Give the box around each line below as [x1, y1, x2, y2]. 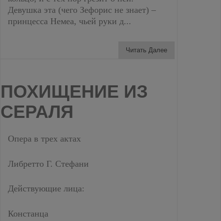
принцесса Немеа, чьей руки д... [8, 16, 131, 26]
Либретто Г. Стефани [8, 158, 89, 169]
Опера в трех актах [8, 134, 81, 144]
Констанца [8, 208, 48, 219]
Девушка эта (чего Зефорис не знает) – [8, 4, 156, 15]
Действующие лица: [8, 184, 84, 193]
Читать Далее [126, 46, 167, 54]
